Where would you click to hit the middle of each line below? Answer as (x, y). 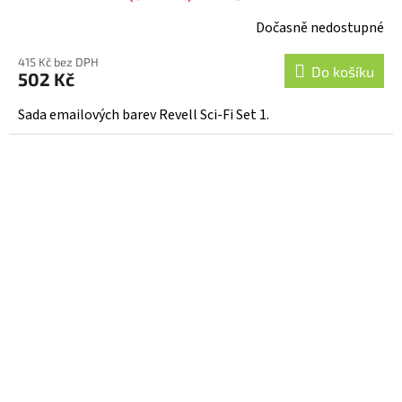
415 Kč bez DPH (58, 61)
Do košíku (343, 71)
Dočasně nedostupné (320, 27)
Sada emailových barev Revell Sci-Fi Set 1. (144, 114)
